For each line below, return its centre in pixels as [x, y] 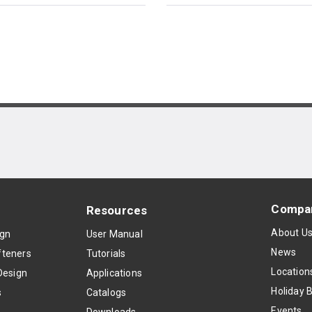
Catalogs [106, 292]
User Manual [114, 234]
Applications [114, 273]
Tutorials [106, 253]
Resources [117, 210]
